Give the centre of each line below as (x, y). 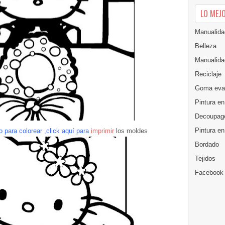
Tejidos (205, 158)
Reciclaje (208, 74)
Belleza (206, 46)
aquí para (74, 131)
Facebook (209, 172)
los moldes (132, 131)
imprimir (102, 131)
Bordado (207, 144)
